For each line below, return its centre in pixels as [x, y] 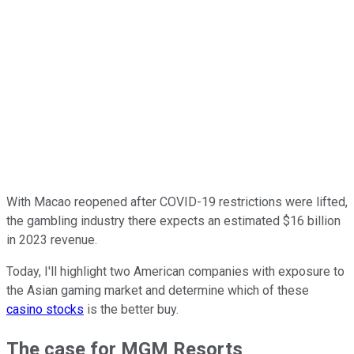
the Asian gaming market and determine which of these [158, 290]
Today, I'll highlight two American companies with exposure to [175, 271]
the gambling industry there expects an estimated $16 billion [173, 220]
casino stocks [45, 309]
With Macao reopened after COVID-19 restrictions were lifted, [177, 201]
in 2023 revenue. [52, 239]
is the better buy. [131, 309]
